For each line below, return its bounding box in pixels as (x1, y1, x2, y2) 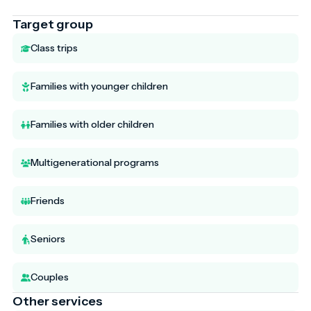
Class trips (31, 41, 78, 54)
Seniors (31, 232, 65, 245)
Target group (12, 16, 93, 32)
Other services (12, 293, 103, 309)
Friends (31, 194, 65, 207)
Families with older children (31, 117, 154, 131)
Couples (31, 270, 69, 283)
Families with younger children (31, 79, 168, 92)
